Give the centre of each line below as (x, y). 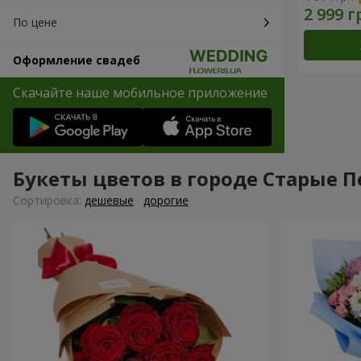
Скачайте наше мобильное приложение (140, 93)
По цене (35, 22)
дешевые (109, 201)
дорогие (166, 201)
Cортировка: (49, 201)
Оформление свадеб (77, 60)
